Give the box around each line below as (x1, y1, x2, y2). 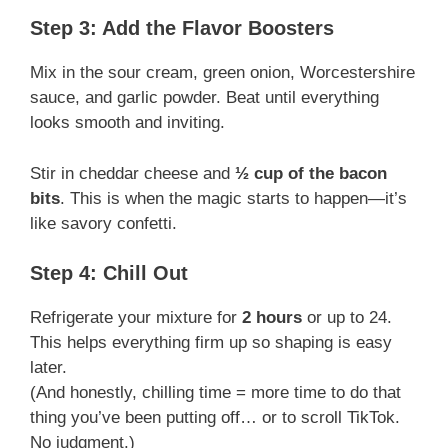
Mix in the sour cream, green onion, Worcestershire (30, 63, 415, 83)
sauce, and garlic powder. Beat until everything (30, 88, 379, 108)
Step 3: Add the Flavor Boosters (30, 17, 334, 40)
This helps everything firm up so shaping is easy (30, 333, 392, 353)
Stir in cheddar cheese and (30, 163, 235, 183)
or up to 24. (302, 308, 392, 328)
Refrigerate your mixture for (30, 308, 242, 328)
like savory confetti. (30, 213, 177, 233)
